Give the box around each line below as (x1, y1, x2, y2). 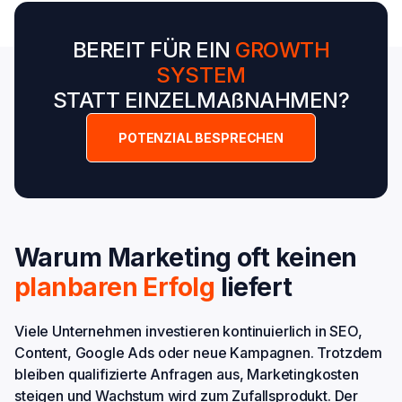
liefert (214, 272, 293, 303)
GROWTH (235, 37, 330, 64)
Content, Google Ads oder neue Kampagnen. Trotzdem (14, 344, 383, 363)
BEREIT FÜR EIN (72, 37, 236, 64)
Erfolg (143, 272, 215, 303)
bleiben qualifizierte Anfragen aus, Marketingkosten (14, 365, 359, 384)
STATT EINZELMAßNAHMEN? (52, 87, 350, 114)
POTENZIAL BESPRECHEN (118, 130, 284, 146)
